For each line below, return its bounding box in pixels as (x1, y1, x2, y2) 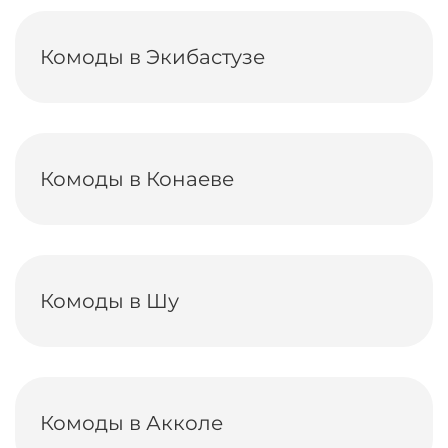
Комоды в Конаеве (40, 167, 234, 191)
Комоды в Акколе (40, 411, 223, 435)
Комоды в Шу (40, 289, 179, 313)
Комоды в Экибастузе (40, 45, 265, 69)
